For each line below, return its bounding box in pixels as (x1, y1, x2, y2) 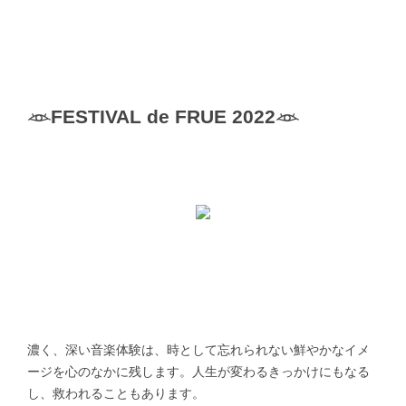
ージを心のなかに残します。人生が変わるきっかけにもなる (27, 364, 370, 380)
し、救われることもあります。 (27, 386, 205, 401)
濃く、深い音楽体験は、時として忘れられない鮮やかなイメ (27, 343, 370, 358)
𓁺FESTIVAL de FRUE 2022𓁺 (27, 106, 299, 128)
